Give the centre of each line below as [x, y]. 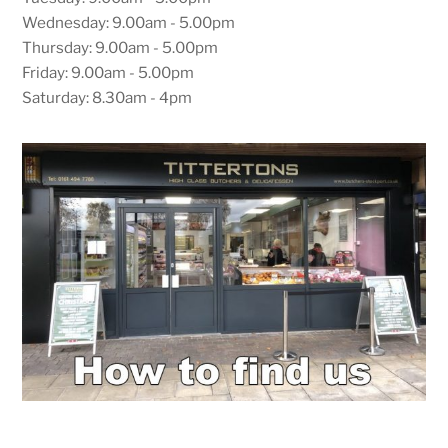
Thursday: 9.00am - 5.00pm [120, 47]
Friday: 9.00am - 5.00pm [108, 72]
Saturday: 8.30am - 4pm [107, 97]
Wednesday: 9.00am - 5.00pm [129, 22]
